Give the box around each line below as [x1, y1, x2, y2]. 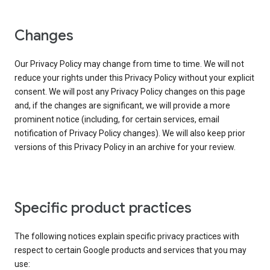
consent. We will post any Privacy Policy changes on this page [14, 87, 245, 97]
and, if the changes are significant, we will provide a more [14, 101, 230, 111]
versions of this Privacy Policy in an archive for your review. [14, 142, 236, 152]
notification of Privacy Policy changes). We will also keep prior [14, 128, 245, 139]
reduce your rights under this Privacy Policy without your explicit [14, 73, 254, 83]
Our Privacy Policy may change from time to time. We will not [14, 59, 244, 69]
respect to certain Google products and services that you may [14, 245, 246, 256]
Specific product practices [14, 199, 192, 218]
